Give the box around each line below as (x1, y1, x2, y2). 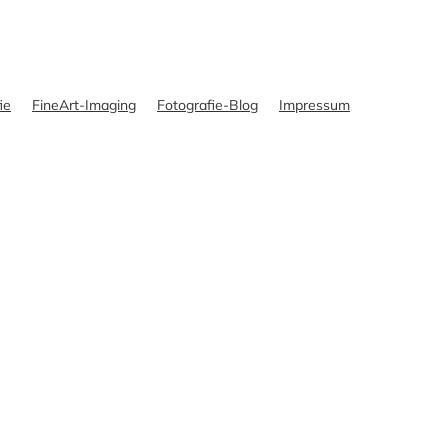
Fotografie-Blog (157, 96, 258, 114)
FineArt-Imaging (32, 96, 136, 114)
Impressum (279, 96, 350, 114)
